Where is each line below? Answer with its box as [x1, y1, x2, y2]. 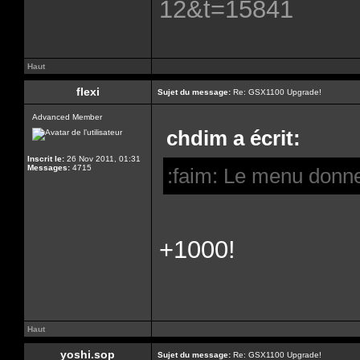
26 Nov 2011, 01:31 [64, 154, 141, 163]
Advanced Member [32, 112, 102, 121]
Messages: [27, 163, 70, 172]
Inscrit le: [27, 154, 64, 163]
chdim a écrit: [166, 126, 301, 150]
